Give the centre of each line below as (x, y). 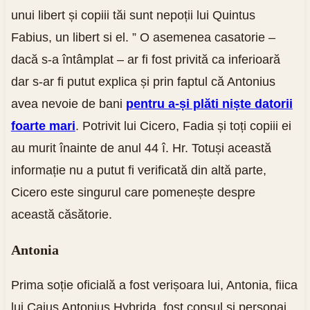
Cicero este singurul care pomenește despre (133, 192)
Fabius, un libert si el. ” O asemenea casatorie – (143, 37)
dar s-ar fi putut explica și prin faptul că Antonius (143, 81)
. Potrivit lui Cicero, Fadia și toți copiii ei (183, 126)
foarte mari (43, 126)
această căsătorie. (61, 214)
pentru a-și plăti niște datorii (209, 103)
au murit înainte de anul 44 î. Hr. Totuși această (141, 148)
